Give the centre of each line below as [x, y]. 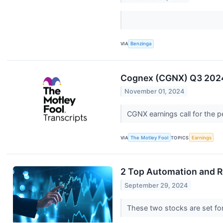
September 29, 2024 [156, 185]
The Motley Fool [150, 137]
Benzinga [141, 44]
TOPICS [180, 137]
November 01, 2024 [155, 92]
